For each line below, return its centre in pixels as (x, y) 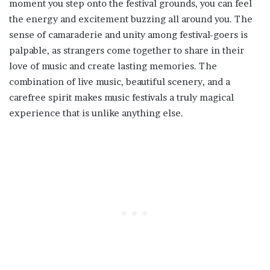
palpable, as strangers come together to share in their (127, 50)
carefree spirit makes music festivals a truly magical (121, 97)
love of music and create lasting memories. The (113, 66)
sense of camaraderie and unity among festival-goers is (128, 34)
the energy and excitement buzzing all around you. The (131, 19)
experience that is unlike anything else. (96, 113)
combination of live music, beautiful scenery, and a (120, 81)
